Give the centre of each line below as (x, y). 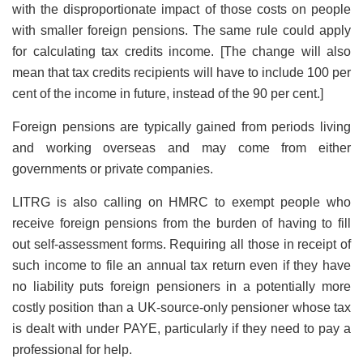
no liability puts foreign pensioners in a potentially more (181, 286)
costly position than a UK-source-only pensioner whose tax (181, 307)
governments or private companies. (113, 169)
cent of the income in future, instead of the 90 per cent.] (168, 94)
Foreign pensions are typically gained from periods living (181, 127)
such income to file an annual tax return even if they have (181, 265)
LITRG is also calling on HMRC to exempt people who (181, 202)
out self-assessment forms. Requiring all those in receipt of (181, 244)
